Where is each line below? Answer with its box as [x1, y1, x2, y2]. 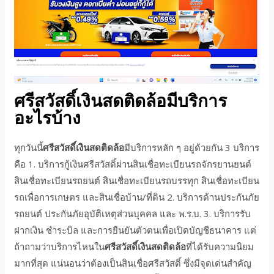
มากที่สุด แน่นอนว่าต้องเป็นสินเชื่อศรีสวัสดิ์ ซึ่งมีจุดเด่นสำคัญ [14, 257, 252, 269]
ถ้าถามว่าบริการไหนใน [14, 240, 105, 253]
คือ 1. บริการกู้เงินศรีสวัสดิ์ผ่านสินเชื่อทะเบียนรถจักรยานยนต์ [14, 158, 252, 170]
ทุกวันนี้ [14, 141, 43, 154]
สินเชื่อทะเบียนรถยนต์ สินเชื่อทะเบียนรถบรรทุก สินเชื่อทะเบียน [14, 174, 260, 187]
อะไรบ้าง [14, 107, 81, 130]
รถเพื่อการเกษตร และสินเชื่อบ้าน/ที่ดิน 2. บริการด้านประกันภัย [14, 191, 260, 203]
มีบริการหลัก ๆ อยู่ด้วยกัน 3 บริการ [124, 141, 260, 154]
